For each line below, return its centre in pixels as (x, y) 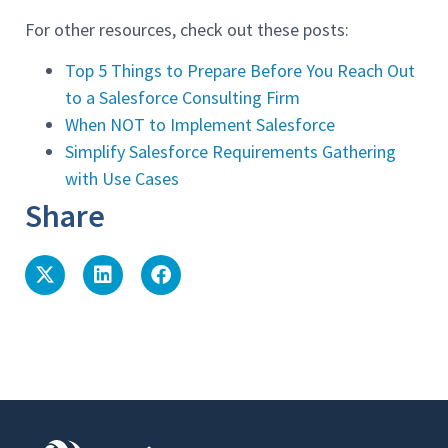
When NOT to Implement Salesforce (200, 125)
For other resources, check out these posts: (187, 29)
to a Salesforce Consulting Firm (182, 98)
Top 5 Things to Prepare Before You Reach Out (240, 71)
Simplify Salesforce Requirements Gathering (230, 152)
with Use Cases (122, 179)
